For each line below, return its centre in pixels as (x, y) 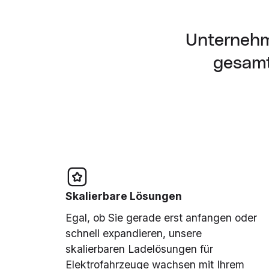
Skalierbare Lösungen (124, 196)
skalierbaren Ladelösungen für (140, 249)
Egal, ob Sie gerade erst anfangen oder (162, 218)
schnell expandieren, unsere (134, 234)
